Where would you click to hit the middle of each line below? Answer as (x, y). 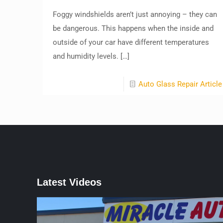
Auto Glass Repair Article (180, 84)
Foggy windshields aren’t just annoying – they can (135, 14)
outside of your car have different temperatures (131, 42)
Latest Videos (69, 182)
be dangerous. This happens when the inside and (133, 28)
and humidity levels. (85, 56)
